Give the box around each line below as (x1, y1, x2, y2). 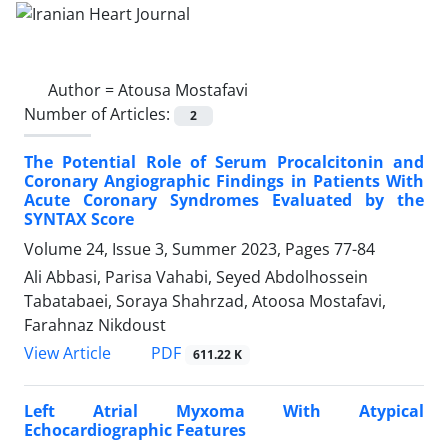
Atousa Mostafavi (118, 78, 248, 101)
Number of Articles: (24, 102, 174, 125)
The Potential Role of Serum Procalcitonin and (24, 150, 424, 173)
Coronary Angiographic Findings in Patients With (24, 169, 424, 192)
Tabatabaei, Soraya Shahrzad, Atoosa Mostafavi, (24, 289, 386, 312)
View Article (24, 342, 111, 364)
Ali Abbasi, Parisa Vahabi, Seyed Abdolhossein (24, 265, 368, 288)
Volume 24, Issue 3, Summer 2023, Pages (24, 237, 334, 260)
